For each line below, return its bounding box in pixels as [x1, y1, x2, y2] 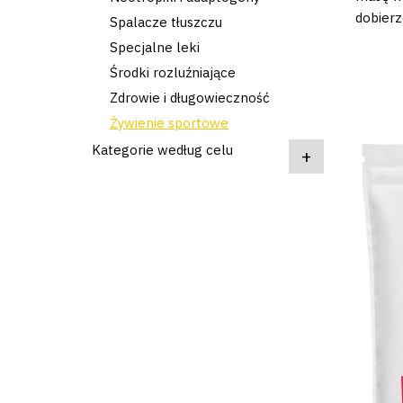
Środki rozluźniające [110, 63, 236, 81]
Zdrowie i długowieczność [110, 88, 270, 106]
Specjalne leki [110, 38, 200, 56]
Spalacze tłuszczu [110, 13, 222, 31]
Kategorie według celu [92, 140, 233, 158]
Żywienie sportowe [110, 113, 228, 131]
